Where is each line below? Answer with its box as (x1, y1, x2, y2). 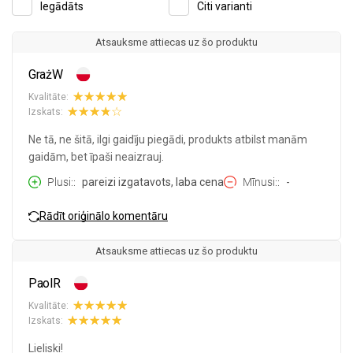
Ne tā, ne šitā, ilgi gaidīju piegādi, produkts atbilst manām (28, 133, 307, 147)
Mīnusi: (243, 176, 277, 189)
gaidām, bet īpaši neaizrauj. (28, 150, 164, 164)
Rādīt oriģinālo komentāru (39, 209, 168, 222)
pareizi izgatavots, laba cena (82, 176, 224, 189)
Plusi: (47, 176, 73, 189)
